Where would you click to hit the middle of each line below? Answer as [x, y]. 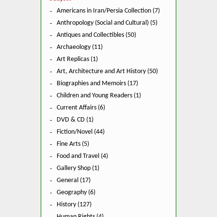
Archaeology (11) [80, 47]
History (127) [74, 205]
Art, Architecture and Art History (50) [107, 71]
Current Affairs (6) [81, 108]
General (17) [74, 180]
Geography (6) [76, 193]
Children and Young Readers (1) [99, 96]
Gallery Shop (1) [78, 168]
